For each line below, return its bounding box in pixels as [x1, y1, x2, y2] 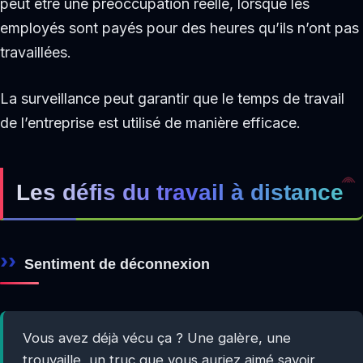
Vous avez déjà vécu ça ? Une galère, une [22, 330, 291, 347]
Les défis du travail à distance [16, 179, 344, 205]
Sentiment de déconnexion [24, 254, 210, 272]
